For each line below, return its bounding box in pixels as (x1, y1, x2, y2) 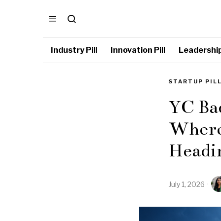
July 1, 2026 (169, 180, 205, 188)
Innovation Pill (110, 45, 165, 55)
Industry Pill (51, 45, 97, 55)
